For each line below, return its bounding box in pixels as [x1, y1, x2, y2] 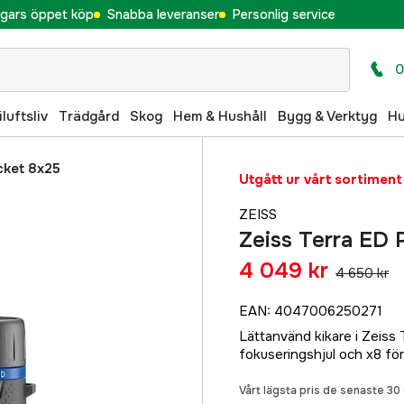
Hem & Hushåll [173, 106, 267, 125]
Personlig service [232, 5, 335, 23]
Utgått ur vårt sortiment [239, 170, 402, 188]
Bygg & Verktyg [278, 106, 377, 125]
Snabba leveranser [106, 5, 219, 23]
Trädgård [59, 106, 119, 125]
